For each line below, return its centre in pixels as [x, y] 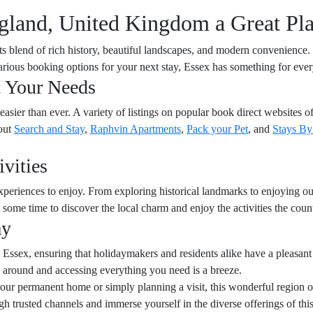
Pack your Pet [217, 129]
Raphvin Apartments [136, 129]
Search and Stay [49, 129]
